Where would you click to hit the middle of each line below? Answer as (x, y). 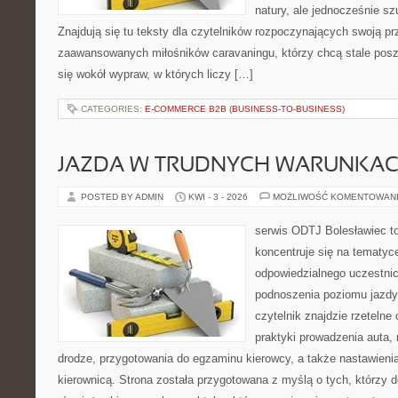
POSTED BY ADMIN (123, 197)
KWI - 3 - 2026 (218, 197)
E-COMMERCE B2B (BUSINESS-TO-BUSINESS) (245, 109)
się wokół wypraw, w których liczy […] (155, 74)
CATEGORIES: (113, 109)
